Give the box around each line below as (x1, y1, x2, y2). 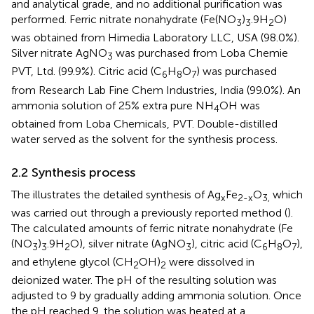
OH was (219, 98, 260, 112)
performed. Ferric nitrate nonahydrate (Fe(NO (11, 13, 236, 27)
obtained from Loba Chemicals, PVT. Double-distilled (11, 116, 278, 130)
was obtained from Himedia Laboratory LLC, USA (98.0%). (11, 31, 299, 45)
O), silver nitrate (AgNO (70, 237, 186, 251)
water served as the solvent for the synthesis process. (11, 132, 278, 146)
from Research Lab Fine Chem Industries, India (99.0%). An (11, 83, 301, 97)
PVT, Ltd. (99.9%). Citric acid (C (11, 64, 162, 78)
